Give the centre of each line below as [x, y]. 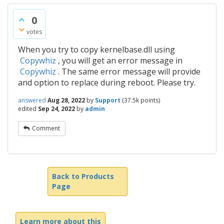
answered [32, 100]
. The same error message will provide [128, 71]
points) [149, 100]
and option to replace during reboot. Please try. [107, 82]
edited [27, 109]
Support [108, 100]
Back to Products [83, 176]
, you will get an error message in [119, 60]
